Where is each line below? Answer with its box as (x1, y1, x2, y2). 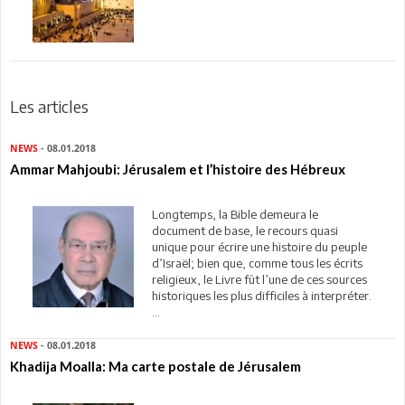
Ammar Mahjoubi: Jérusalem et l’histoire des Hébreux (10, 160, 345, 177)
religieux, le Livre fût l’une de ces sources (151, 271, 367, 287)
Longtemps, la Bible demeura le (151, 206, 318, 221)
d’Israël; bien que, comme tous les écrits (151, 255, 363, 270)
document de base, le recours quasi (151, 222, 338, 238)
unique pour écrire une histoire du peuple (151, 239, 367, 254)
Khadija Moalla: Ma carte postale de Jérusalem (10, 357, 301, 374)
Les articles (10, 95, 89, 117)
